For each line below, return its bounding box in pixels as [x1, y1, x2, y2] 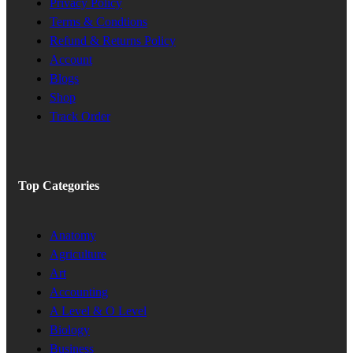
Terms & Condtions [50, 14, 147, 28]
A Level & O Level [50, 304, 147, 318]
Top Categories [18, 178, 99, 192]
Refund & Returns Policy [50, 33, 176, 47]
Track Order [50, 109, 110, 123]
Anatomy [50, 229, 96, 243]
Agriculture [50, 247, 106, 262]
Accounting [50, 285, 108, 299]
